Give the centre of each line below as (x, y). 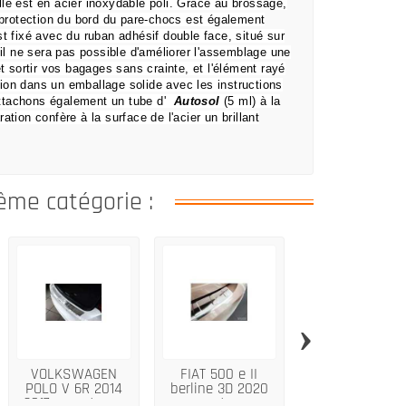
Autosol (195, 101)
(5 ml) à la (250, 101)
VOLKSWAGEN (73, 374)
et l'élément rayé (239, 69)
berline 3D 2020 (219, 388)
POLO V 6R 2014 (73, 388)
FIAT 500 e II (219, 374)
